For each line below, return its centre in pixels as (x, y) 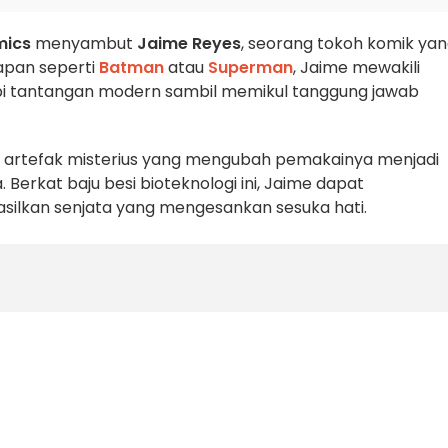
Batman (131, 67)
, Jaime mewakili (356, 67)
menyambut (84, 43)
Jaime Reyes (189, 43)
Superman (250, 67)
